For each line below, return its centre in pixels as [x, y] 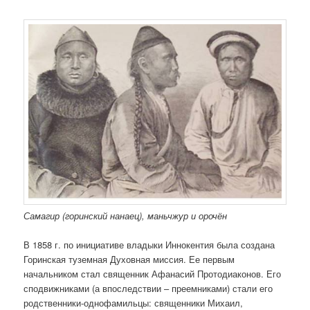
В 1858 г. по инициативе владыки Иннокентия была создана [149, 245]
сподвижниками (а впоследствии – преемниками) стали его [148, 289]
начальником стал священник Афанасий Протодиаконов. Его [153, 274]
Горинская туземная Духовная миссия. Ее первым [129, 259]
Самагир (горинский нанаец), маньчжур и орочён [126, 216]
